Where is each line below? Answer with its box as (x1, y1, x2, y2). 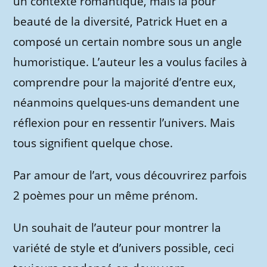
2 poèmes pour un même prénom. (13, 188, 198, 204)
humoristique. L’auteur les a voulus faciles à (13, 54, 248, 70)
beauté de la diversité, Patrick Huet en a (13, 14, 228, 30)
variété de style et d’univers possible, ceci (13, 240, 235, 256)
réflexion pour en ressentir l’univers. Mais (13, 115, 235, 131)
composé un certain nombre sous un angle (13, 34, 243, 50)
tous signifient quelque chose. (13, 135, 173, 151)
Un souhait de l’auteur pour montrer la (13, 220, 222, 236)
